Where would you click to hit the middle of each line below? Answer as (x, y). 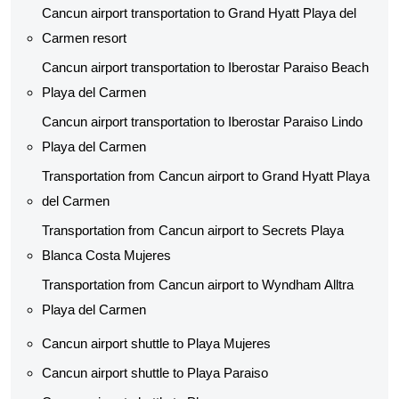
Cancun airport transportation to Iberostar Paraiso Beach (205, 67)
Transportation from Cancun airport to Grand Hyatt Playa (206, 176)
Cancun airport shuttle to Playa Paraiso (155, 373)
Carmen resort (84, 38)
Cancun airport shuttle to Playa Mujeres (156, 343)
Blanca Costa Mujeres (106, 255)
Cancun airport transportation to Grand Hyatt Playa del (199, 13)
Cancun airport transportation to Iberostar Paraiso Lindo (202, 122)
